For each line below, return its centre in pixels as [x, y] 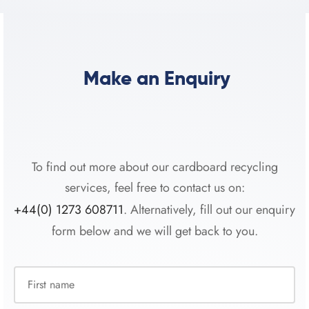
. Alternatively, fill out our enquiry [209, 209]
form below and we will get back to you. [154, 231]
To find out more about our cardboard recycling [154, 167]
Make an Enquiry [154, 80]
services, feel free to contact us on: [154, 188]
